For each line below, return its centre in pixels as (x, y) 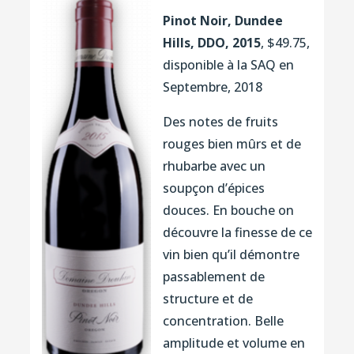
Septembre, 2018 (212, 87)
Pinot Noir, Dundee (222, 20)
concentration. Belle (223, 320)
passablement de (213, 276)
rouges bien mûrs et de (232, 143)
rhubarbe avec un (214, 166)
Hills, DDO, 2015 (211, 42)
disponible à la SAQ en (228, 64)
